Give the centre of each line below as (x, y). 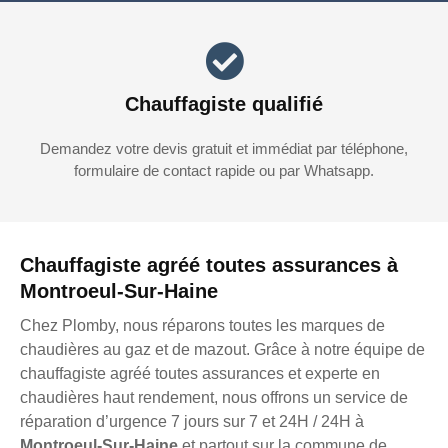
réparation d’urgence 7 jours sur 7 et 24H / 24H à (192, 422)
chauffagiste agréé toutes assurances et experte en (200, 374)
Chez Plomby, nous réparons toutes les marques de (202, 326)
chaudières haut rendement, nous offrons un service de (214, 398)
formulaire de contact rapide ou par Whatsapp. (224, 171)
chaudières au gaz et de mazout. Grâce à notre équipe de (222, 350)
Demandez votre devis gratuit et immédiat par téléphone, (224, 149)
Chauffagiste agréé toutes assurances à (209, 265)
